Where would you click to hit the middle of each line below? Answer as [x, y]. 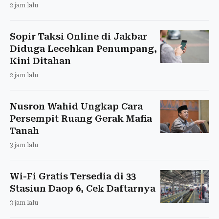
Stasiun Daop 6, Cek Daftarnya [83, 188]
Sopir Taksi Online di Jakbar [78, 36]
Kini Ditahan [40, 61]
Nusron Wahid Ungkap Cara [76, 106]
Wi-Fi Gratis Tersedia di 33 [73, 176]
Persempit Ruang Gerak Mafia [81, 118]
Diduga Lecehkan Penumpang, [83, 48]
